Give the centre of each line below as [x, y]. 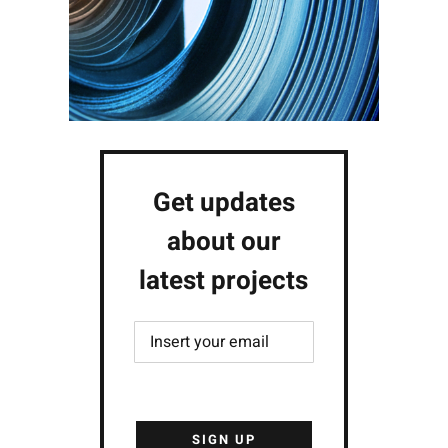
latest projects [224, 280]
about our [223, 241]
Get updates [223, 202]
